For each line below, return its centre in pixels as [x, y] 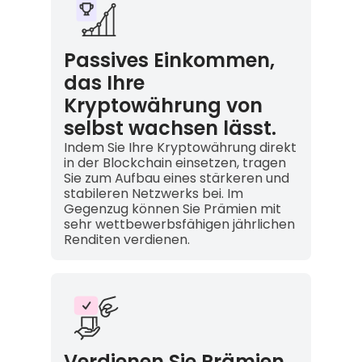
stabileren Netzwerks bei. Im [153, 193]
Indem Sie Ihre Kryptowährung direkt [180, 147]
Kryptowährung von [163, 105]
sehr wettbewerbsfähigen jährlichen [179, 224]
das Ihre [104, 82]
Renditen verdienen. [126, 239]
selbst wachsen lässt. [170, 128]
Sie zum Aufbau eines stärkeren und [176, 178]
